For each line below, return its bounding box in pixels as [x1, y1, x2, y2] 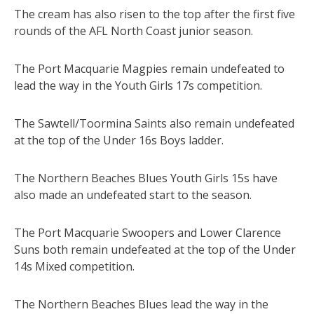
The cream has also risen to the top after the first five [14, 6, 295, 22]
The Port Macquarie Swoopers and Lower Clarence [14, 224, 281, 240]
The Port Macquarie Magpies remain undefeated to [14, 60, 285, 76]
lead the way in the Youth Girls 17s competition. [14, 77, 262, 93]
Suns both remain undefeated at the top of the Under [14, 241, 296, 257]
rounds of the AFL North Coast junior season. [14, 22, 253, 39]
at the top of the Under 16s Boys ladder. [14, 132, 224, 148]
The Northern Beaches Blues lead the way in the [14, 296, 268, 312]
